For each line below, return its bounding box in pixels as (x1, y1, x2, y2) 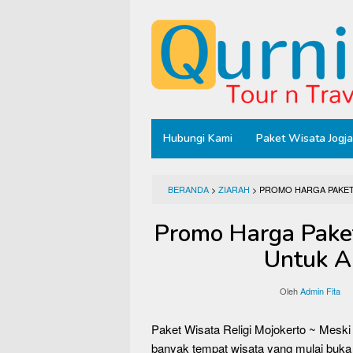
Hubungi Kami (163, 131, 232, 146)
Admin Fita (300, 284, 340, 297)
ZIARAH (218, 183, 250, 195)
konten (128, 38, 164, 54)
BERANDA (168, 183, 209, 195)
